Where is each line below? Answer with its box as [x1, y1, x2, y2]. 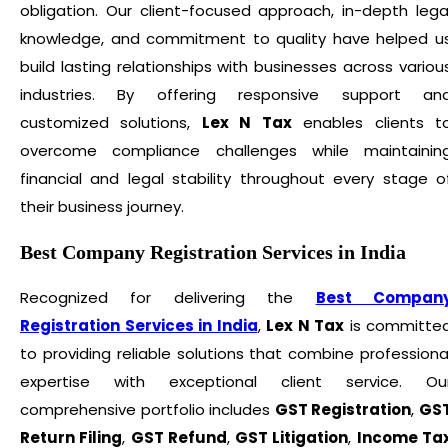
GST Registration [274, 398, 412, 420]
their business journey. [20, 195, 184, 217]
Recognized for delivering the [20, 286, 316, 308]
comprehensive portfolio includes [20, 398, 275, 420]
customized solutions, [20, 111, 202, 133]
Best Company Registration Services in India [20, 240, 406, 263]
